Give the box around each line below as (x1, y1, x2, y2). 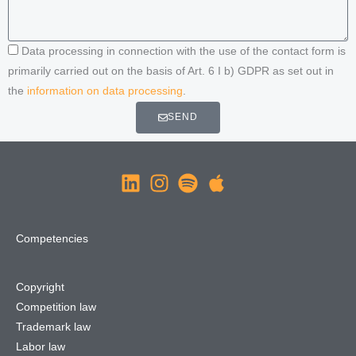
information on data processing (27, 84, 183, 97)
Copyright (16, 281, 64, 293)
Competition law (16, 300, 96, 313)
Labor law (16, 340, 65, 353)
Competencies (16, 232, 88, 245)
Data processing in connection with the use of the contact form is (21, 44, 346, 57)
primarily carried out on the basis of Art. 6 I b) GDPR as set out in (8, 64, 334, 77)
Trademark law (16, 320, 91, 333)
